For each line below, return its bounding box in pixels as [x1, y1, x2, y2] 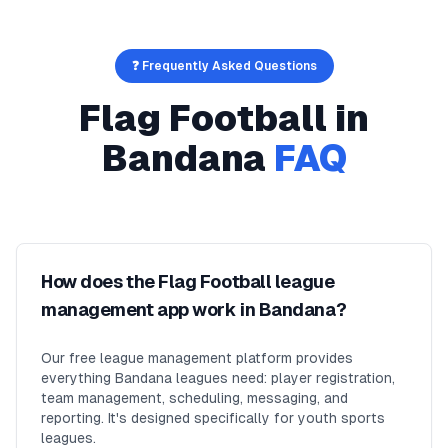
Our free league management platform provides [41, 350, 353, 366]
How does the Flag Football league [41, 271, 335, 292]
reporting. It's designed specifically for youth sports [41, 410, 385, 426]
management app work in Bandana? [41, 299, 347, 320]
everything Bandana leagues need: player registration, [41, 370, 395, 386]
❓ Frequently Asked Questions [131, 59, 317, 73]
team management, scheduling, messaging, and [41, 390, 348, 406]
